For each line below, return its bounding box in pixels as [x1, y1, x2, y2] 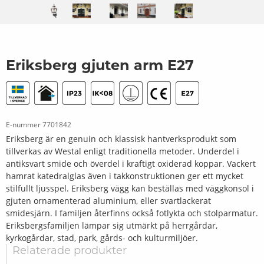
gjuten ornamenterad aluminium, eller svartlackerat [6, 195, 211, 207]
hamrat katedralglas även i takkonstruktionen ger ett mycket [6, 170, 243, 182]
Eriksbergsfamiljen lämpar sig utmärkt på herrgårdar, [6, 220, 217, 232]
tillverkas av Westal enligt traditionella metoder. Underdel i [6, 146, 239, 157]
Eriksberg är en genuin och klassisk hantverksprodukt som [6, 133, 236, 145]
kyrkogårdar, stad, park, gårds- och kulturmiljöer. [6, 232, 198, 244]
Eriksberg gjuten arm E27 [6, 60, 194, 74]
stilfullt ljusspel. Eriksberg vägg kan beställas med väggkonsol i [6, 183, 254, 194]
